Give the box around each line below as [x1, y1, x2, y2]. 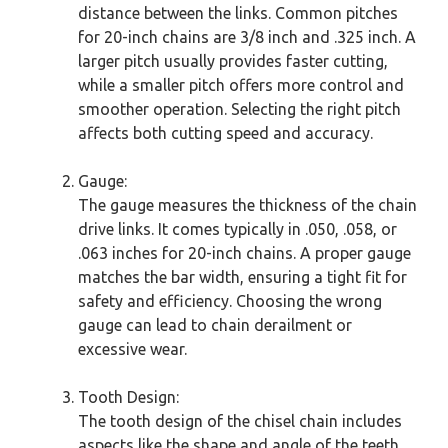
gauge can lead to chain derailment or [78, 316, 352, 335]
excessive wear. [78, 340, 187, 359]
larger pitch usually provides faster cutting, [78, 52, 388, 71]
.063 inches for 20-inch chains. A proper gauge [78, 244, 411, 263]
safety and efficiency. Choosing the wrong [78, 292, 382, 311]
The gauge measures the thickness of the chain [78, 196, 417, 215]
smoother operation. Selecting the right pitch [78, 100, 401, 119]
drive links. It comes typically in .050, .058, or [78, 220, 397, 239]
